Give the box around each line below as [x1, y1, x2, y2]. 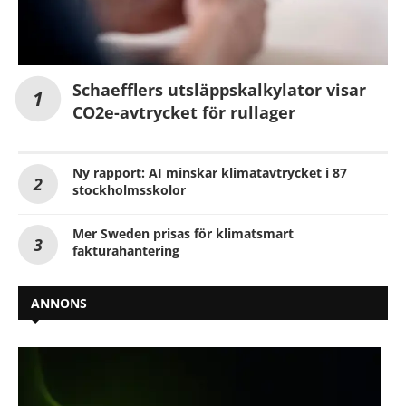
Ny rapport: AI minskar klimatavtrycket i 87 [72, 164, 347, 182]
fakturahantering [72, 242, 179, 260]
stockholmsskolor [72, 181, 186, 199]
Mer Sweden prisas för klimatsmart [72, 225, 294, 243]
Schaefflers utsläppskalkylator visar [72, 79, 366, 101]
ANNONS [31, 295, 87, 313]
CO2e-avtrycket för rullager [72, 101, 295, 124]
